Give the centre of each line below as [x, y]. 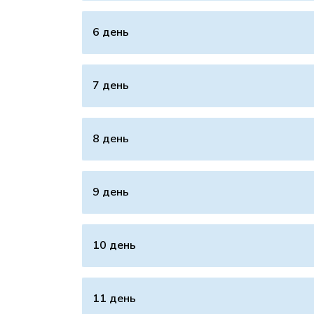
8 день [111, 139]
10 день [114, 245]
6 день [111, 32]
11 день [114, 299]
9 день [111, 192]
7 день [111, 86]
